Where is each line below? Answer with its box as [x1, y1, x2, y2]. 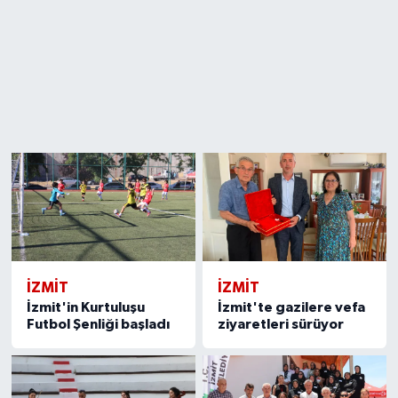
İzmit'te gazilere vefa [218, 299, 366, 314]
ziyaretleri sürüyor [218, 316, 345, 331]
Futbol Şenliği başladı [26, 316, 170, 331]
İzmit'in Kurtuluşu [26, 299, 145, 314]
